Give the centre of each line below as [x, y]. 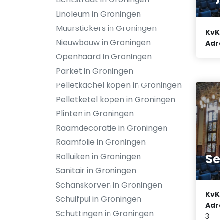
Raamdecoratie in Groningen [112, 128]
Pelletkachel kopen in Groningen [119, 85]
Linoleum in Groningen [98, 14]
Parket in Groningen [95, 71]
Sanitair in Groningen [96, 171]
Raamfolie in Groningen [101, 142]
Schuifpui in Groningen [99, 199]
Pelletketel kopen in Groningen [116, 99]
